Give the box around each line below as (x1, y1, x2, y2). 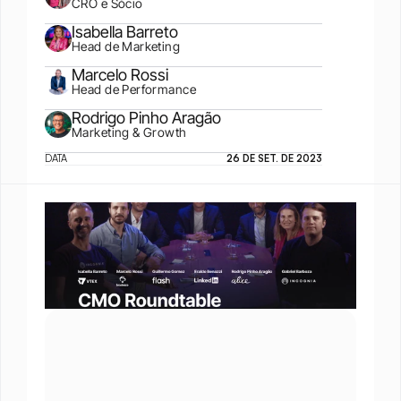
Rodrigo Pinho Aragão (72, 108, 221, 127)
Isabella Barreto (72, 22, 178, 41)
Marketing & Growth (72, 124, 187, 140)
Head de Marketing (72, 38, 181, 54)
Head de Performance (72, 81, 196, 97)
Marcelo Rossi (72, 65, 168, 84)
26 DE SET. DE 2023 (226, 152, 322, 165)
